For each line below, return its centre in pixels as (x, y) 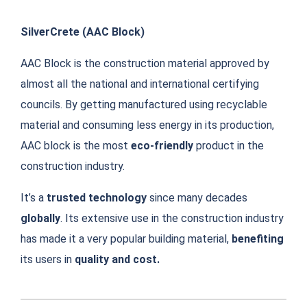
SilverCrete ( (53, 32)
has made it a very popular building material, (126, 238)
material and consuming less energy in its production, (147, 125)
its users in (48, 259)
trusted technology (97, 197)
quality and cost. (117, 259)
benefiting (258, 238)
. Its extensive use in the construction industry (172, 218)
